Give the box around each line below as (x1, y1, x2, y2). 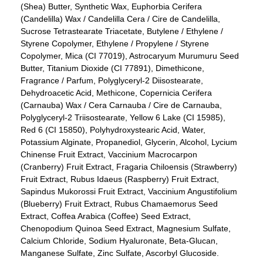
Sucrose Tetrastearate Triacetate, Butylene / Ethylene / (21, 26, 223, 36)
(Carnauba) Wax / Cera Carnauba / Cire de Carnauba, (21, 100, 222, 110)
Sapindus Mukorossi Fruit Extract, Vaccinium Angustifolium (21, 186, 237, 196)
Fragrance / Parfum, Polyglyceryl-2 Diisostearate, (21, 75, 203, 85)
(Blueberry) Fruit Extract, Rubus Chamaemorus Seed (21, 198, 218, 208)
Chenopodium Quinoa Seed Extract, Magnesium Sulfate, (21, 223, 231, 233)
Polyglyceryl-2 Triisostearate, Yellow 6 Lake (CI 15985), (21, 112, 225, 122)
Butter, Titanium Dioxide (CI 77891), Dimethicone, (21, 63, 204, 73)
